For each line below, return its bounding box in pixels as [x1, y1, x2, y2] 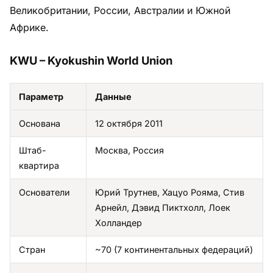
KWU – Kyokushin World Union [10, 53, 172, 67]
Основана [19, 118, 60, 129]
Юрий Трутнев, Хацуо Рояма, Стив [95, 186, 244, 197]
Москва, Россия [95, 144, 164, 155]
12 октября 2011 [95, 118, 163, 129]
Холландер [95, 217, 142, 228]
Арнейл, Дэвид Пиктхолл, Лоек [95, 202, 230, 213]
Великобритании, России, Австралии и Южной [10, 4, 230, 16]
